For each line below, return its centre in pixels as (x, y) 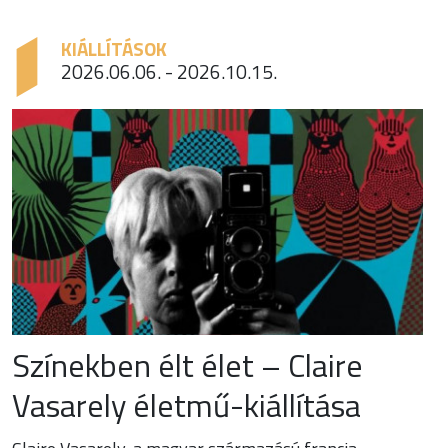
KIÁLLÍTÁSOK (113, 48)
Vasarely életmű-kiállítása (186, 405)
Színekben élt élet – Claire (187, 365)
